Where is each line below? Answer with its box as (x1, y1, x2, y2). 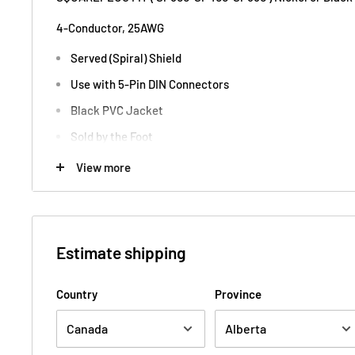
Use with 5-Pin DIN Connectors (71, 77, 229, 92)
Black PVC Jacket (71, 103, 163, 118)
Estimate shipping (56, 242, 186, 262)
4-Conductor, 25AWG (56, 20, 164, 35)
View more (76, 159, 131, 174)
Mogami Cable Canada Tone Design (56, 190, 235, 205)
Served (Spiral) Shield (71, 51, 181, 66)
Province (215, 286, 261, 301)
